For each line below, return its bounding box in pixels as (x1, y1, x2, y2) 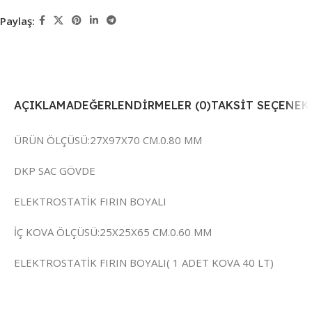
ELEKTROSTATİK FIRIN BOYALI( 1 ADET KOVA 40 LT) (14, 256, 274, 270)
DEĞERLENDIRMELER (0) (74, 98, 211, 113)
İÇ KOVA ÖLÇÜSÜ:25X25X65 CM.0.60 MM (14, 225, 212, 240)
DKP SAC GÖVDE (14, 164, 95, 178)
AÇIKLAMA (14, 98, 74, 113)
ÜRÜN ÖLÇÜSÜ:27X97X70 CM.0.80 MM (14, 133, 202, 148)
